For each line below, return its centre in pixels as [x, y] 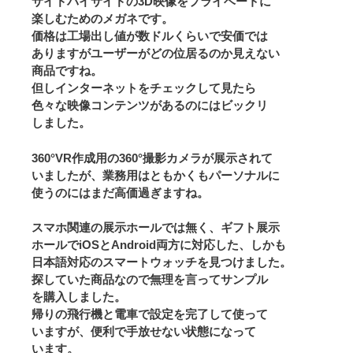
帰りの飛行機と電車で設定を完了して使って [150, 314]
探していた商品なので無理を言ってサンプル [150, 279]
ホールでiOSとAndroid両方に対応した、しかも [159, 245]
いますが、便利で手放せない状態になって [144, 331]
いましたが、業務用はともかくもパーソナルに [156, 175]
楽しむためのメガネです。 [102, 19]
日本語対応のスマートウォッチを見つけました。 [162, 262]
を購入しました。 [79, 297]
